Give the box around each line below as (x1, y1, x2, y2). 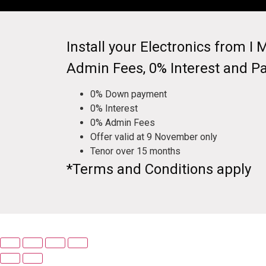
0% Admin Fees (90, 117, 155, 129)
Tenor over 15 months (90, 145, 180, 157)
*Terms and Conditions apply (66, 161, 251, 178)
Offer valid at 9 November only (90, 131, 217, 143)
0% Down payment (90, 88, 167, 100)
